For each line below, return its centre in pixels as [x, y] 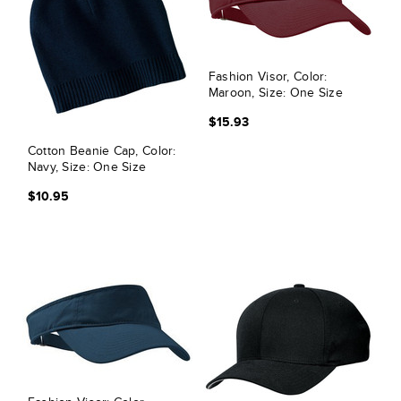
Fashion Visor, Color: [268, 77]
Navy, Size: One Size [87, 167]
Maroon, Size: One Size [275, 93]
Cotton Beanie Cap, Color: [102, 151]
